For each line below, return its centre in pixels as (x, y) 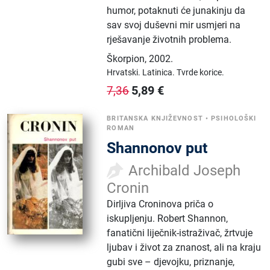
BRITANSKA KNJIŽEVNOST (155, 118)
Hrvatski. (125, 72)
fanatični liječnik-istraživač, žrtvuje (180, 233)
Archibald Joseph (185, 170)
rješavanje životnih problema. (169, 39)
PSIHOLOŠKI (234, 118)
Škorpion (126, 58)
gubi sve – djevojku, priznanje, (171, 262)
